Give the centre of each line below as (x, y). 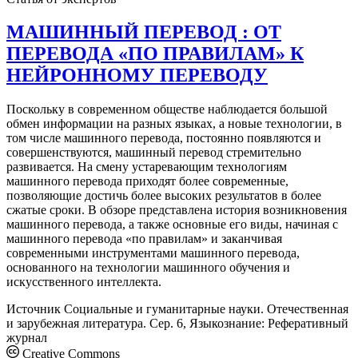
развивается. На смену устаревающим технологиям (147, 167)
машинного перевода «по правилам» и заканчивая (144, 239)
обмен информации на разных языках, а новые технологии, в (174, 124)
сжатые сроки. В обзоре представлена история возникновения (177, 210)
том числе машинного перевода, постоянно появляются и (164, 138)
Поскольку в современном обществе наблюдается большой (167, 109)
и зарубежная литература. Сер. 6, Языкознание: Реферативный (177, 324)
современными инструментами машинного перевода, (153, 253)
